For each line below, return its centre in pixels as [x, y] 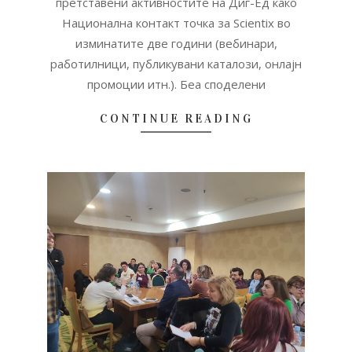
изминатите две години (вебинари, [176, 44]
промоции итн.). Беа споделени [176, 84]
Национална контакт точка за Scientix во [176, 23]
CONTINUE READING [176, 119]
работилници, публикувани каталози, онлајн [176, 64]
